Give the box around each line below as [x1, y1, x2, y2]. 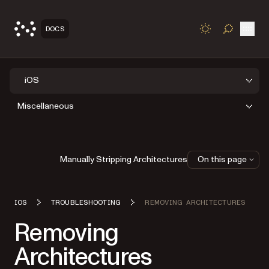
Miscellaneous [17, 100, 74, 112]
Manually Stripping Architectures [60, 153, 187, 165]
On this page [198, 153, 247, 165]
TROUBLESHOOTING [50, 198, 121, 206]
